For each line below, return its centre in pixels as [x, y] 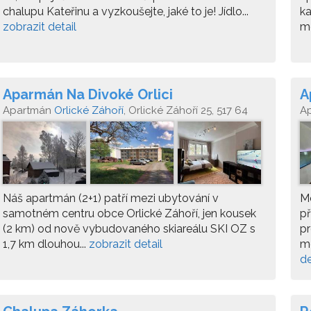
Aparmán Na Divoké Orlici [88, 94]
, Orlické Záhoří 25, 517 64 [186, 110]
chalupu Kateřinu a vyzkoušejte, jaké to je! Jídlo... [126, 11]
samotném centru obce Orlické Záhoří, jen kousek [129, 213]
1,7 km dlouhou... [46, 244]
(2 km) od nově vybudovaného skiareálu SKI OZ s [129, 229]
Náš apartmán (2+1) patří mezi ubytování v [111, 198]
